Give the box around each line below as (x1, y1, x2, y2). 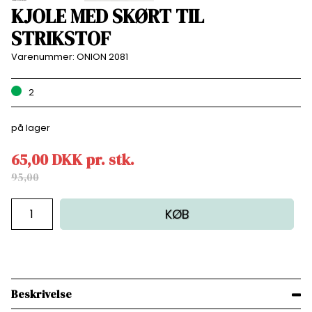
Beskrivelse (10, 286, 72, 302)
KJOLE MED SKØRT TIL (10, 3, 204, 29)
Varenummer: (10, 49, 77, 63)
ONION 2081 (76, 49, 128, 63)
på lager (10, 120, 52, 134)
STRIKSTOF (10, 25, 111, 52)
